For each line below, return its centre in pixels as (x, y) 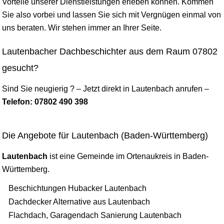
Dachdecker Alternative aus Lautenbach (79, 202)
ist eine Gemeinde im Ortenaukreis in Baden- (128, 156)
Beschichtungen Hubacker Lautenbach (77, 188)
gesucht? (20, 68)
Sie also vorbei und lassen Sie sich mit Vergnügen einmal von (111, 15)
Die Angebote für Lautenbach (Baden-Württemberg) (105, 135)
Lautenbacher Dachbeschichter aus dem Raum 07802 (110, 51)
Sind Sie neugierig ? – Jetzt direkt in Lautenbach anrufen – (105, 89)
